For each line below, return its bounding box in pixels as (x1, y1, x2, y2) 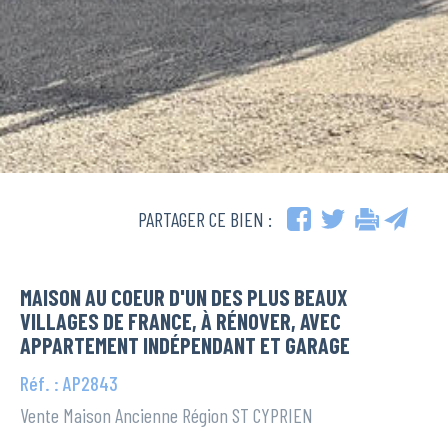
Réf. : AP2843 (20, 371, 118, 396)
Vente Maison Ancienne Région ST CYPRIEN (20, 403, 313, 428)
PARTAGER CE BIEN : (138, 207, 272, 232)
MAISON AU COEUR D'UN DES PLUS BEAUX (20, 284, 347, 311)
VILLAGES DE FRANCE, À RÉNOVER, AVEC (20, 308, 341, 335)
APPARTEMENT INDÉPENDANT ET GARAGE (20, 332, 350, 359)
